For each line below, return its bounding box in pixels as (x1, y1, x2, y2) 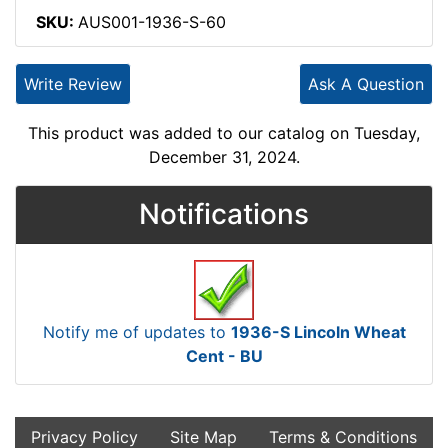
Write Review (24, 74, 122, 95)
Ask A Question (308, 74, 424, 95)
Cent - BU (185, 346, 263, 367)
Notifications (139, 197, 309, 232)
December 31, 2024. (148, 147, 300, 168)
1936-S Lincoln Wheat (230, 322, 406, 343)
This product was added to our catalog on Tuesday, (28, 123, 420, 144)
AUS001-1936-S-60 (78, 12, 226, 33)
